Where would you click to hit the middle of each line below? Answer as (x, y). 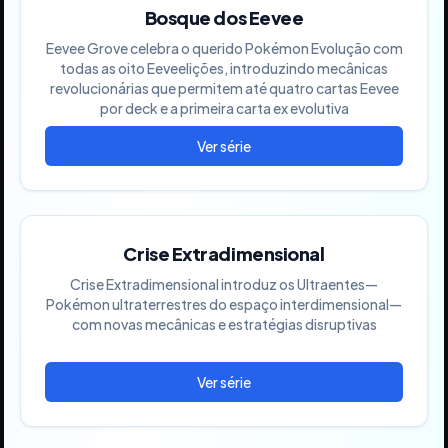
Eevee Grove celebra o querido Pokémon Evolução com (224, 47)
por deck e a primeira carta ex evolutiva (224, 107)
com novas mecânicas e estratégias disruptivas (224, 323)
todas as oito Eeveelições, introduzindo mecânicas (224, 67)
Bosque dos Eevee (224, 17)
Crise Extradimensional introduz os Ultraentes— (224, 283)
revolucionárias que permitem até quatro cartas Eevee (224, 87)
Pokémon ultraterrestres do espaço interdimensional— (224, 303)
